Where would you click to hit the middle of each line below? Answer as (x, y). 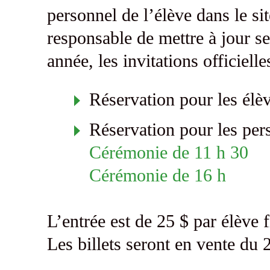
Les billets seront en (121, 244)
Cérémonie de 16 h (160, 175)
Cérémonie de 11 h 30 (168, 152)
